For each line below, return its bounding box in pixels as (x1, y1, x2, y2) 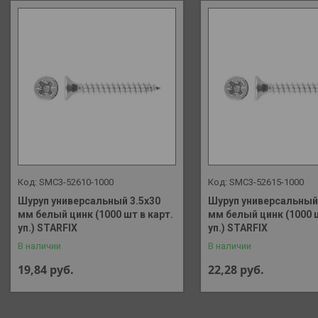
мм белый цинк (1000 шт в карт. (18, 209, 173, 221)
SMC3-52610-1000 (39, 177, 114, 188)
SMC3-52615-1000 (229, 177, 304, 188)
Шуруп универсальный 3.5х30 (18, 195, 160, 207)
